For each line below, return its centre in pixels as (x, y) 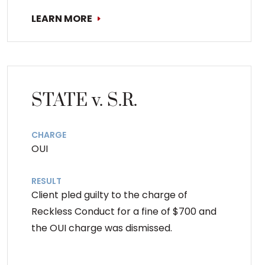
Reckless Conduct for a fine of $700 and (124, 211)
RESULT (47, 181)
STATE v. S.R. (85, 100)
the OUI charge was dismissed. (102, 228)
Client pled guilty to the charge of (110, 195)
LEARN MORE (62, 18)
